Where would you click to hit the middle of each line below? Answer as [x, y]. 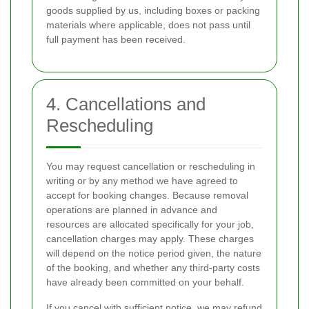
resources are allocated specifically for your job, [150, 225]
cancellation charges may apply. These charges [150, 239]
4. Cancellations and [126, 104]
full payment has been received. [116, 40]
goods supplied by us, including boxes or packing [153, 11]
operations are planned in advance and [132, 210]
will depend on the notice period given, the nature [154, 253]
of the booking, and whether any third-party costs [153, 268]
